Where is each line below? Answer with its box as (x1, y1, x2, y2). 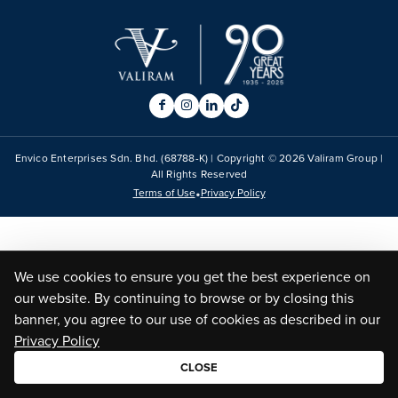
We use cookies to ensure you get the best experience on (14, 267, 370, 286)
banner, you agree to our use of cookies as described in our (14, 309, 380, 329)
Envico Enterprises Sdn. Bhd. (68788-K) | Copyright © (14, 150, 280, 166)
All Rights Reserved (150, 166, 248, 182)
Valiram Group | (305, 150, 384, 166)
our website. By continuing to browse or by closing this (14, 288, 354, 307)
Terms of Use (132, 185, 195, 201)
